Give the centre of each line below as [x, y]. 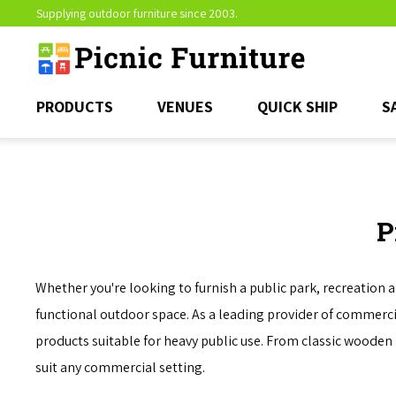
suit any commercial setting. [121, 367]
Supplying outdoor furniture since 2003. [137, 13]
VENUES [185, 107]
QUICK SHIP [297, 107]
